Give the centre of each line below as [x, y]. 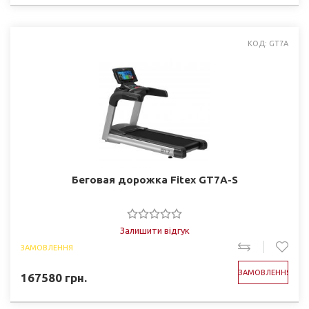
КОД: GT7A [268, 43]
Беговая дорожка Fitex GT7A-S [154, 180]
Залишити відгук [154, 230]
